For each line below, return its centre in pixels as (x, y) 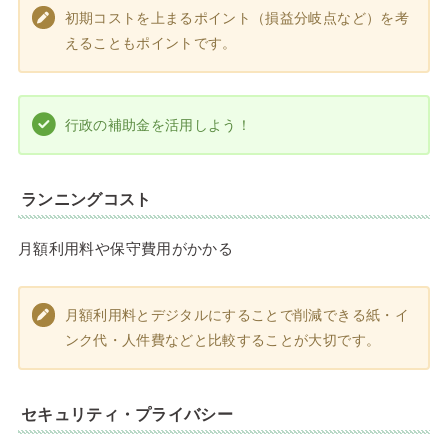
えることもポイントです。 (150, 42)
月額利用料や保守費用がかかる (125, 248)
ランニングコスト (86, 199)
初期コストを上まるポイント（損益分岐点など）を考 (236, 17)
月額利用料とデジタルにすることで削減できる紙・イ (236, 314)
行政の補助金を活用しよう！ (158, 124)
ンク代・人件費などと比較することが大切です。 (222, 339)
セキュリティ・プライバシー (127, 415)
